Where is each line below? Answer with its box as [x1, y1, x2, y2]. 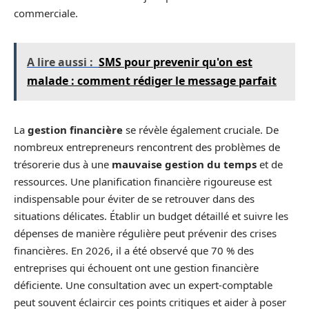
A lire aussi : [27, 54, 93, 70]
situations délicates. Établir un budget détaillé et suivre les [14, 208, 288, 223]
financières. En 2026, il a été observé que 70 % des [14, 243, 254, 257]
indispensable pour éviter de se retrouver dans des [14, 191, 255, 206]
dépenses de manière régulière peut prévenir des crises [14, 226, 277, 240]
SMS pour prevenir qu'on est [99, 54, 252, 70]
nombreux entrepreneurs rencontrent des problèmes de [14, 139, 280, 154]
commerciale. [14, 6, 78, 20]
